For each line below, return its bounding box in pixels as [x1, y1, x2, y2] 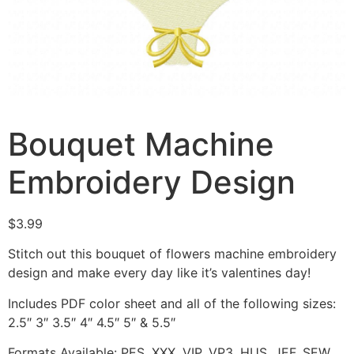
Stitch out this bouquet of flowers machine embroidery [8, 246, 337, 262]
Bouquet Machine [8, 124, 274, 164]
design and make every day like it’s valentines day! [8, 265, 311, 281]
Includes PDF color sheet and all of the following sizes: [8, 295, 336, 311]
